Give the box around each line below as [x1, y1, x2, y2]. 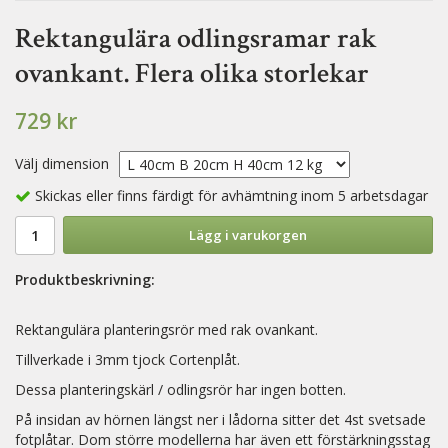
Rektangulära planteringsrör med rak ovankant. [15, 320, 318, 340]
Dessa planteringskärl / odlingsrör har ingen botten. [15, 380, 346, 400]
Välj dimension [15, 154, 109, 173]
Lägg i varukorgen [189, 226, 307, 245]
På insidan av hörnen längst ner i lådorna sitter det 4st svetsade [15, 410, 426, 430]
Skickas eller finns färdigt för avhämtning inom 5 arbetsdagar [35, 186, 428, 206]
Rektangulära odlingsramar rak [15, 20, 377, 57]
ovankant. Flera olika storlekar [15, 55, 369, 92]
